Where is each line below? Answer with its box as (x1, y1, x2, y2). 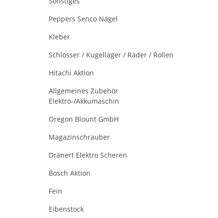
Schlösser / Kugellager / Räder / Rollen (49, 50, 174, 59)
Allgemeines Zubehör (49, 86, 118, 95)
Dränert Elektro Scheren (49, 150, 127, 160)
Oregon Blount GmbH (49, 114, 119, 124)
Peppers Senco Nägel (49, 14, 118, 23)
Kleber (49, 32, 70, 41)
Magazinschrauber (49, 132, 110, 142)
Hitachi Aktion (49, 68, 94, 77)
